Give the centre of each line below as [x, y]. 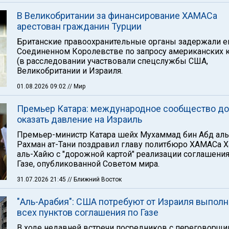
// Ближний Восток [95, 179]
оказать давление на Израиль [79, 119]
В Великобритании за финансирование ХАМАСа [117, 16]
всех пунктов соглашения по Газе [88, 212]
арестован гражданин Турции [79, 26]
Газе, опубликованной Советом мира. [88, 164]
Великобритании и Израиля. [70, 71]
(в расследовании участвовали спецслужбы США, [112, 61]
